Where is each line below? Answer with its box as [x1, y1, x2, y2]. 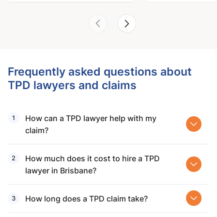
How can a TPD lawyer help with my [25, 112, 156, 124]
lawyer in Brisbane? [25, 164, 96, 176]
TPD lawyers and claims [8, 77, 137, 93]
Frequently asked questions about [8, 63, 192, 79]
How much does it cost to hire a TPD [25, 152, 160, 164]
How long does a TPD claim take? [25, 192, 148, 204]
